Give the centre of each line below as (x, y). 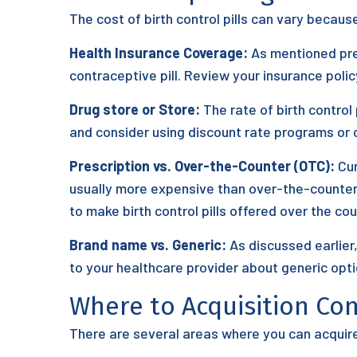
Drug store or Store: (135, 109)
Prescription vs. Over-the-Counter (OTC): (202, 166)
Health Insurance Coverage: (159, 53)
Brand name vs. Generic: (148, 245)
